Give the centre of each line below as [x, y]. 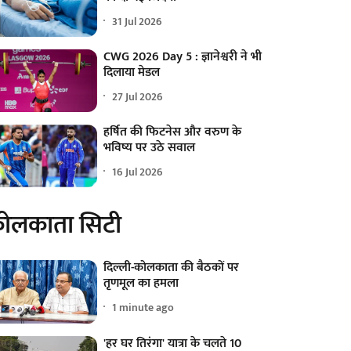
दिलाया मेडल [132, 73]
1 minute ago [143, 307]
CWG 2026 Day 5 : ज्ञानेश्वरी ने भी [183, 57]
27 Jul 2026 [138, 96]
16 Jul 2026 [138, 172]
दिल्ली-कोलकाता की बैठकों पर [172, 268]
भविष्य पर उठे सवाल [150, 148]
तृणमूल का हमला [141, 284]
